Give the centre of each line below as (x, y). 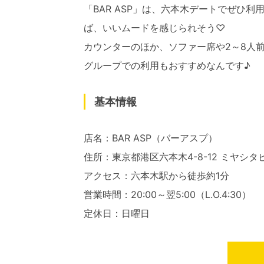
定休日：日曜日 (117, 213)
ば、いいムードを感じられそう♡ (154, 27)
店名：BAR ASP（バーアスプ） (151, 138)
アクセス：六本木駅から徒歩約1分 (156, 175)
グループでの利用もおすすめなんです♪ (167, 65)
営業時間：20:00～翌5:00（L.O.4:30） (167, 194)
